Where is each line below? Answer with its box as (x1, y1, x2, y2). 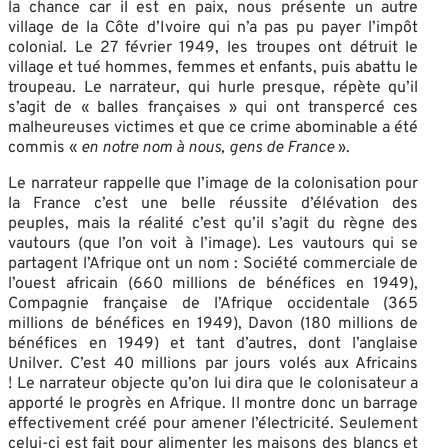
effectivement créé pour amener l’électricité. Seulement (8, 413, 419, 434)
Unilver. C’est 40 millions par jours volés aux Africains (8, 353, 419, 374)
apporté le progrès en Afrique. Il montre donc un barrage (8, 393, 419, 414)
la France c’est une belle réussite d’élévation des (8, 193, 419, 214)
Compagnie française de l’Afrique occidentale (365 (8, 293, 419, 314)
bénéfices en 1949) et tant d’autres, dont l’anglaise (8, 333, 419, 354)
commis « (8, 137, 81, 158)
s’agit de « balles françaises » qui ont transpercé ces (8, 97, 419, 118)
